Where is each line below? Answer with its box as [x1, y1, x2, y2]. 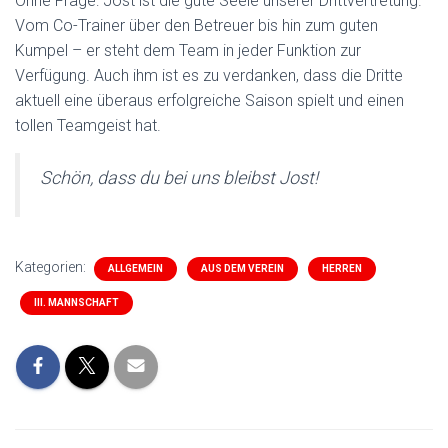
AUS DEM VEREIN [201, 263, 284, 274]
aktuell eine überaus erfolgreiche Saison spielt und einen [15, 91, 404, 110]
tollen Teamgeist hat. [15, 116, 161, 135]
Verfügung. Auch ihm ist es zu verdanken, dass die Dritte [15, 66, 403, 85]
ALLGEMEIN [108, 263, 163, 274]
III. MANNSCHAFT [34, 297, 119, 308]
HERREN [322, 263, 362, 274]
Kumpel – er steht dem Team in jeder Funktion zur [15, 41, 361, 60]
